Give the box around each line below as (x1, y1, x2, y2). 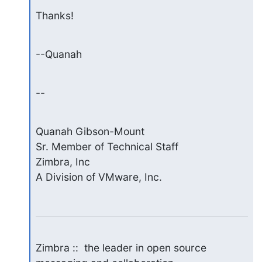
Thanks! (35, 9, 74, 22)
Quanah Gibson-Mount (35, 125, 144, 137)
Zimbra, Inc (35, 155, 90, 168)
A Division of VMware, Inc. (35, 170, 162, 183)
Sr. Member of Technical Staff (35, 140, 178, 153)
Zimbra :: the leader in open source (35, 241, 206, 254)
